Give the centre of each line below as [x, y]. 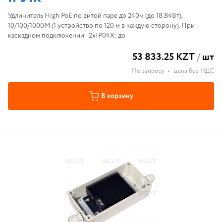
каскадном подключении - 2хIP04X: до [67, 36]
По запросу [148, 71]
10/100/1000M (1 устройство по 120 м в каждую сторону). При [101, 26]
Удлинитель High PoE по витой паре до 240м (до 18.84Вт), [95, 16]
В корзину [117, 96]
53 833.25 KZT [164, 57]
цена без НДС [194, 71]
